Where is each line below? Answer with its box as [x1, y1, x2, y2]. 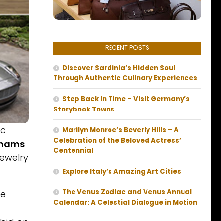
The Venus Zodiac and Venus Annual [62, 187, 192, 197]
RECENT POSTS [105, 43, 149, 52]
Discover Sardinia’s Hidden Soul [62, 63, 175, 73]
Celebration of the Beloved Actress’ [53, 136, 181, 146]
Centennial [53, 146, 93, 156]
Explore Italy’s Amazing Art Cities [62, 167, 181, 177]
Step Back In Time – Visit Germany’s [62, 94, 190, 104]
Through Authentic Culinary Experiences [53, 74, 197, 83]
